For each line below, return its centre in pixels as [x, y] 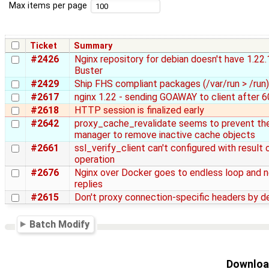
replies [89, 184]
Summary [93, 46]
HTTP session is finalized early [139, 110]
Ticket [44, 46]
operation [95, 159]
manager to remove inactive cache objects [165, 134]
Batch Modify [60, 224]
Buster [89, 70]
